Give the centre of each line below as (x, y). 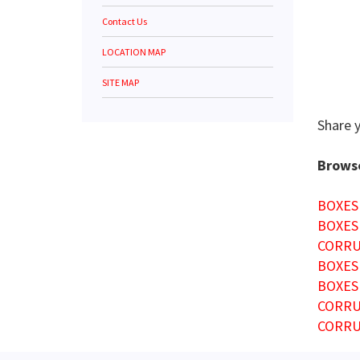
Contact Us (125, 21)
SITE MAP (121, 82)
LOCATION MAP (134, 52)
